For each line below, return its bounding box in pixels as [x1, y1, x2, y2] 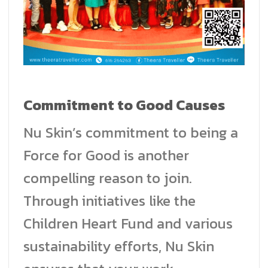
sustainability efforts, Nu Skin [23, 235, 214, 257]
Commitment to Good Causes [23, 94, 225, 115]
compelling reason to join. [23, 167, 192, 188]
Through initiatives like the [23, 190, 196, 211]
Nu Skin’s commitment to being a [23, 121, 238, 143]
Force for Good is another [23, 144, 189, 166]
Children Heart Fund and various [23, 212, 233, 234]
